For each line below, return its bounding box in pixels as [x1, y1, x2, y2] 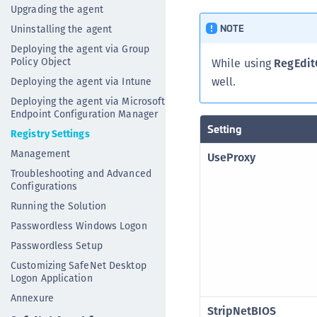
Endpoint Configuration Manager [11, 107, 158, 121]
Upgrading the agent [11, 2, 103, 16]
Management [11, 146, 70, 161]
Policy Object [11, 54, 71, 69]
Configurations [11, 179, 78, 193]
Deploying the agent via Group [11, 42, 149, 56]
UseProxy [207, 149, 255, 166]
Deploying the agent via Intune [11, 74, 151, 88]
